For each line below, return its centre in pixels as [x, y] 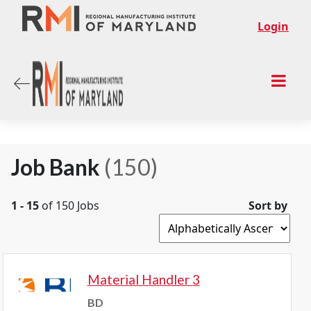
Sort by [268, 205]
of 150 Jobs [69, 205]
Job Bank [58, 167]
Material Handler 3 [143, 279]
